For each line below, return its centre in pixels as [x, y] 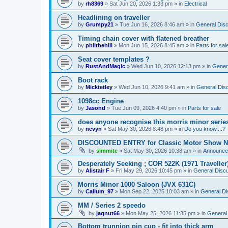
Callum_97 [99, 191]
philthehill [99, 45]
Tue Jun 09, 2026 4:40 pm [144, 108]
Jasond [95, 108]
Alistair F [97, 170]
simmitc [107, 150]
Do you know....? [205, 129]
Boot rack [93, 80]
